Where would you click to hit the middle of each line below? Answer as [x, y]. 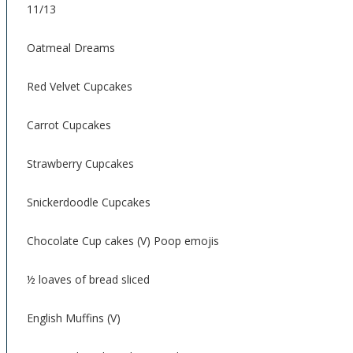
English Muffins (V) [74, 318]
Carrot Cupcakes [69, 125]
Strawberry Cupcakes [80, 163]
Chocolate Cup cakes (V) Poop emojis [123, 241]
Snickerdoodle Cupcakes [89, 202]
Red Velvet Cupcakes [80, 86]
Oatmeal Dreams [71, 48]
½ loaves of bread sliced [88, 279]
